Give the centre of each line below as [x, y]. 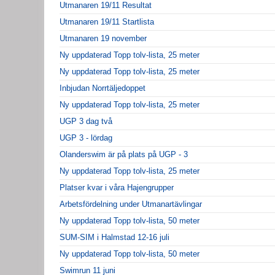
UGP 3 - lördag [86, 137]
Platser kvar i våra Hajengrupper [117, 187]
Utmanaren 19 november [103, 38]
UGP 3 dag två [86, 121]
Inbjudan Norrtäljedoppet [103, 88]
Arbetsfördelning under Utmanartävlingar [131, 204]
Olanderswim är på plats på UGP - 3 [124, 154]
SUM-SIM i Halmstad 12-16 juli [114, 237]
